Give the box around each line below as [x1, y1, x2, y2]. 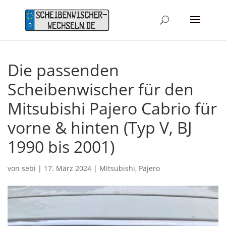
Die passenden [8, 59, 119, 81]
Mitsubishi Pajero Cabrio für [8, 97, 217, 119]
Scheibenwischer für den [8, 78, 194, 100]
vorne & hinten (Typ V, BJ [8, 116, 192, 138]
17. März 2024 [44, 163, 91, 173]
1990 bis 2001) [8, 135, 115, 157]
